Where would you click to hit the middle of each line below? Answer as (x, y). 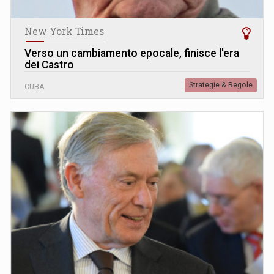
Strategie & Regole (221, 85)
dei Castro (49, 65)
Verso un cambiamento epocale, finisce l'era (132, 54)
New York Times (64, 31)
